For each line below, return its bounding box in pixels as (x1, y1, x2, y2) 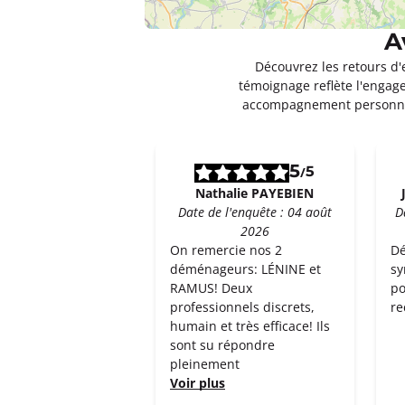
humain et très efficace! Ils (170, 317, 330, 334)
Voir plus (170, 374, 225, 391)
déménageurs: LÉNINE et (170, 260, 321, 278)
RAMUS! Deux (170, 279, 252, 297)
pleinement (170, 355, 240, 372)
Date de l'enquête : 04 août (177, 203, 332, 221)
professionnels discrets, (170, 298, 315, 316)
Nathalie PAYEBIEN (195, 184, 315, 202)
